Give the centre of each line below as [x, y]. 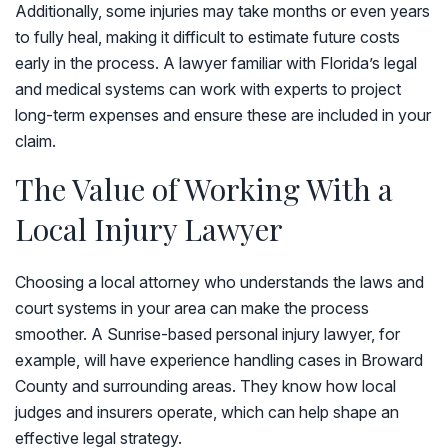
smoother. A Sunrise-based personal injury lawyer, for [207, 334]
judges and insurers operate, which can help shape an [207, 412]
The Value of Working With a [204, 189]
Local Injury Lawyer [149, 229]
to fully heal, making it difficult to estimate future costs [207, 37]
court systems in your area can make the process [192, 308]
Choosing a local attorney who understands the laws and [219, 282]
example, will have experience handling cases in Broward [219, 360]
